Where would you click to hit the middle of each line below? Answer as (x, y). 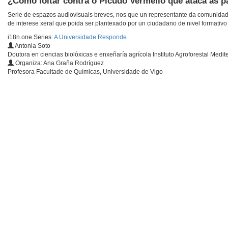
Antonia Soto (32, 46)
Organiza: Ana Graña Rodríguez (59, 63)
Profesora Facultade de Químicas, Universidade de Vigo (85, 72)
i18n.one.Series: (31, 37)
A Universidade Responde (90, 37)
